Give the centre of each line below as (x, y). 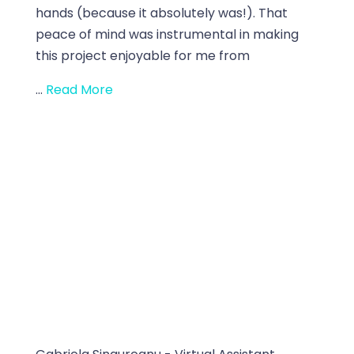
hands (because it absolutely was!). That (161, 13)
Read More (79, 89)
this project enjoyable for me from (142, 55)
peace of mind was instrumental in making (167, 34)
